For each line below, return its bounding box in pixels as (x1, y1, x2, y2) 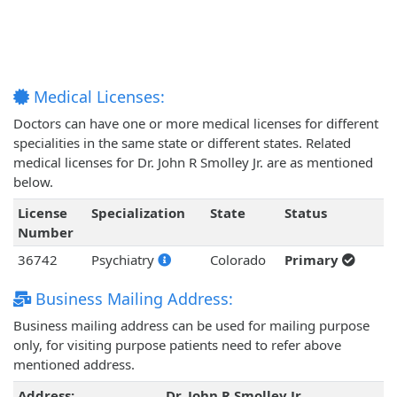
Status (284, 204, 327, 222)
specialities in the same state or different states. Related (13, 134, 351, 152)
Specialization (90, 204, 185, 222)
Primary (284, 251, 342, 269)
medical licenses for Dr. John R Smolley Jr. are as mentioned (13, 153, 373, 172)
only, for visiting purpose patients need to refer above (13, 336, 341, 354)
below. (13, 173, 53, 191)
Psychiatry (90, 251, 158, 269)
